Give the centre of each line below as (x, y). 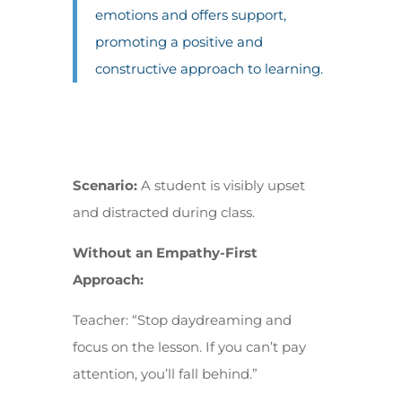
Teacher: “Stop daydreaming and (182, 320)
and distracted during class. (163, 212)
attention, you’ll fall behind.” (165, 374)
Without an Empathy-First (165, 253)
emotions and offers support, (190, 15)
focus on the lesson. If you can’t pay (189, 347)
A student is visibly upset (223, 185)
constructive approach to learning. (209, 69)
